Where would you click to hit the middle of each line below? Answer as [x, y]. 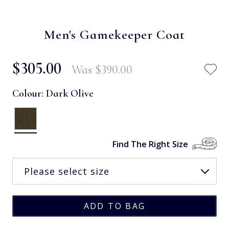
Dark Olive [70, 93]
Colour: [29, 93]
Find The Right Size [150, 144]
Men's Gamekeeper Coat [114, 34]
